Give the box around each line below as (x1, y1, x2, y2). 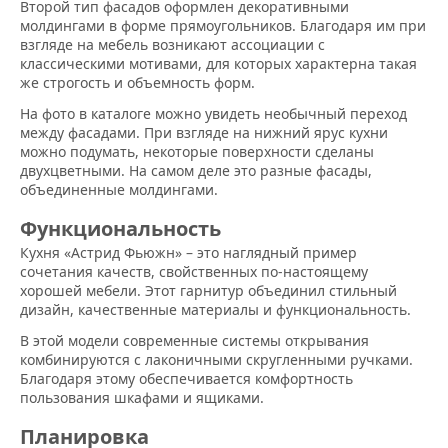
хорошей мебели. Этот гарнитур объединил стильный (20, 281, 397, 301)
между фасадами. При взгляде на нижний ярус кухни (20, 123, 388, 143)
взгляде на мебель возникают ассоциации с (20, 35, 325, 55)
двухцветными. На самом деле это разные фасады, (20, 161, 372, 181)
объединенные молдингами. (20, 180, 218, 200)
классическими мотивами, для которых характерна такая (20, 54, 417, 74)
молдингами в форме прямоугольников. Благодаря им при (20, 16, 426, 36)
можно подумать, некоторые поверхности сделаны (20, 142, 374, 162)
